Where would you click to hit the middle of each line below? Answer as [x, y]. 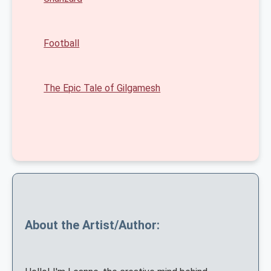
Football [62, 43]
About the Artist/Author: [92, 225]
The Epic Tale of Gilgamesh [102, 88]
